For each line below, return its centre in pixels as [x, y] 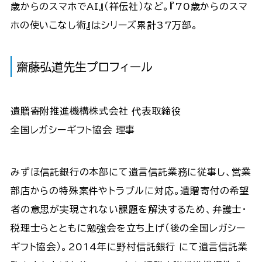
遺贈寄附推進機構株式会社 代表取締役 [96, 111]
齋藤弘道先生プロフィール [84, 66]
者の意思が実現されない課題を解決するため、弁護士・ [128, 209]
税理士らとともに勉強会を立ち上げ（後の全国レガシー [128, 228]
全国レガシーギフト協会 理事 [73, 130]
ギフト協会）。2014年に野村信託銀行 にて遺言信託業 [129, 247]
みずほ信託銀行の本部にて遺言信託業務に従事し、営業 [131, 172]
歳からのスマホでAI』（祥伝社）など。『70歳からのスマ [129, 6]
